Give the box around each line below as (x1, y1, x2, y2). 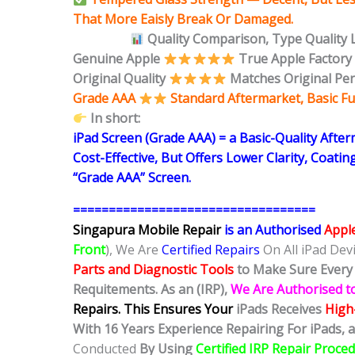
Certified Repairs (162, 241, 260, 259)
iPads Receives (236, 300, 325, 319)
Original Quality (73, 70, 169, 88)
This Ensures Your (120, 300, 236, 319)
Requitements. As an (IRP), (73, 281, 231, 299)
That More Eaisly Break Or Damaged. (73, 10, 293, 29)
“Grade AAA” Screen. (73, 169, 191, 187)
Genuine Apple (73, 50, 163, 68)
